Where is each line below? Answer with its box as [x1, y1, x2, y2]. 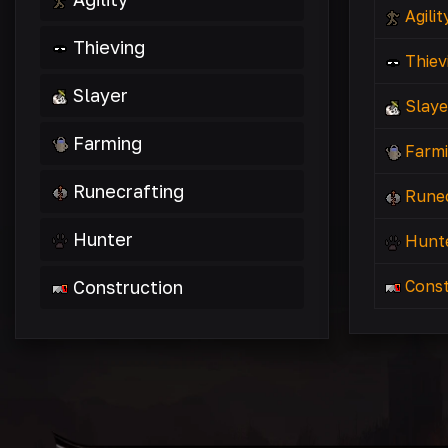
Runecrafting [73, 180, 184, 202]
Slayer [73, 84, 128, 106]
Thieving [73, 36, 145, 58]
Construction [73, 276, 183, 298]
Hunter [73, 228, 133, 250]
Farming [73, 132, 142, 154]
